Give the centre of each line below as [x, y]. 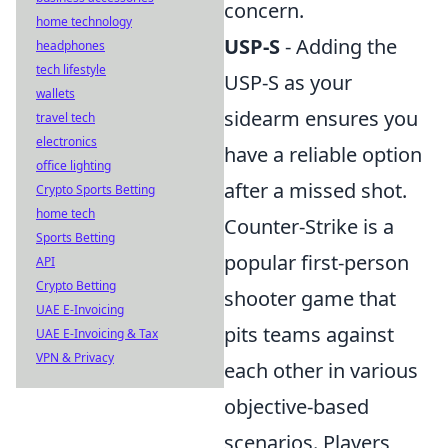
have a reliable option [323, 154]
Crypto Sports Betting [95, 189]
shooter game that [310, 298]
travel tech [65, 117]
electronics [66, 141]
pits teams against [309, 334]
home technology [84, 21]
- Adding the [338, 46]
